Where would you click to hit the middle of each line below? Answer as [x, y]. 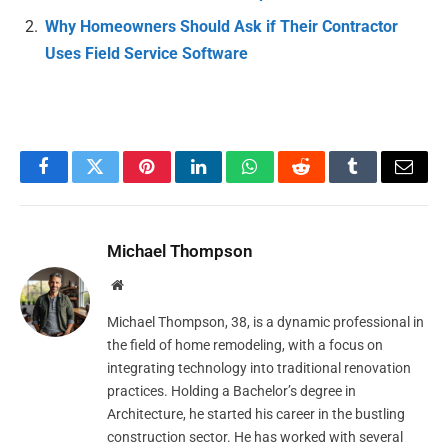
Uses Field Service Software [146, 54]
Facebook [77, 181]
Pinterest [177, 181]
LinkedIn [229, 181]
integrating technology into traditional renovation [259, 368]
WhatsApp [287, 181]
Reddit [323, 181]
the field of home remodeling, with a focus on [245, 345]
